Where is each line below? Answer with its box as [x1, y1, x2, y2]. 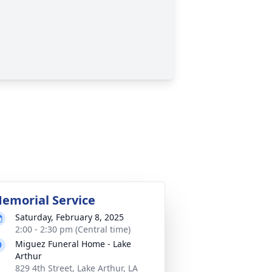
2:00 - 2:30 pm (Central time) [15, 223, 131, 235]
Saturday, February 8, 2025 [15, 211, 124, 223]
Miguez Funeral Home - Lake [15, 238, 131, 250]
